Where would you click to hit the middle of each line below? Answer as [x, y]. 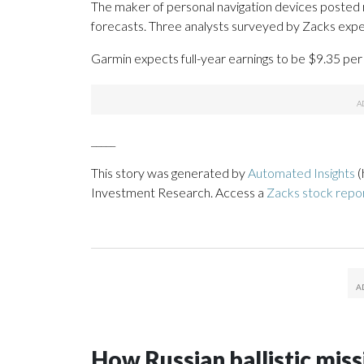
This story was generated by [169, 173]
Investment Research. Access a [179, 193]
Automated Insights [301, 173]
